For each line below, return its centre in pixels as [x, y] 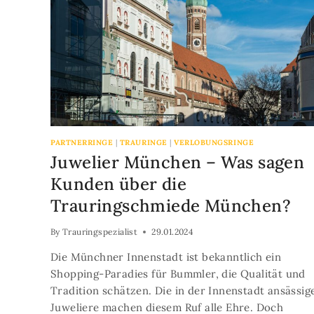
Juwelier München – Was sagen [178, 162]
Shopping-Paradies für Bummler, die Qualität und [178, 274]
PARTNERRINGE [82, 142]
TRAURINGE [143, 142]
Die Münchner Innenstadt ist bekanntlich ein [166, 257]
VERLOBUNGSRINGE [214, 142]
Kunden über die [118, 184]
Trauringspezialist [100, 232]
